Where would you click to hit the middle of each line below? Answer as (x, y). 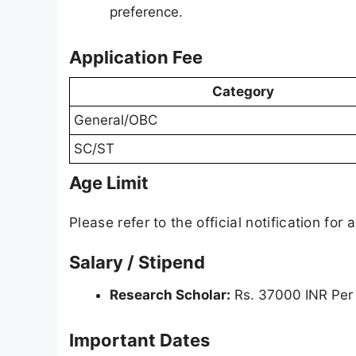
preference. (146, 12)
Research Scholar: (170, 294)
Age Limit (109, 183)
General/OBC (116, 120)
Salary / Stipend (137, 262)
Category (243, 92)
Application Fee (136, 58)
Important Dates (139, 340)
